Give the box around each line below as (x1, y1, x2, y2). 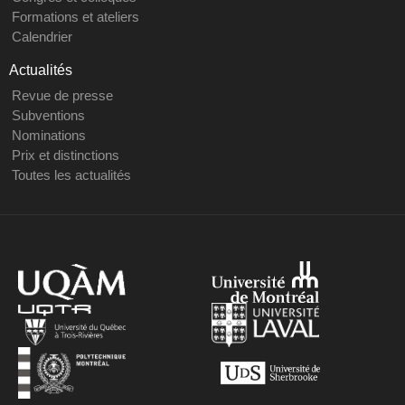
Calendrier (11, 29, 72, 45)
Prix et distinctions (11, 147, 119, 164)
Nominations (11, 127, 86, 144)
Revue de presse (11, 88, 113, 104)
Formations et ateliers (11, 9, 139, 25)
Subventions (11, 108, 85, 124)
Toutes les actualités (11, 167, 131, 184)
